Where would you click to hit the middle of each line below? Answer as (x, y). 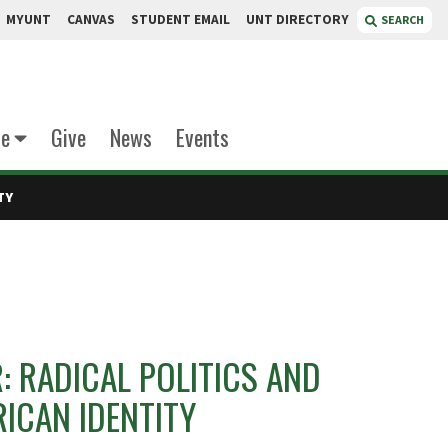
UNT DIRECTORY (297, 19)
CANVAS (91, 19)
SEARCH (402, 19)
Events (202, 137)
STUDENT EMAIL (180, 19)
